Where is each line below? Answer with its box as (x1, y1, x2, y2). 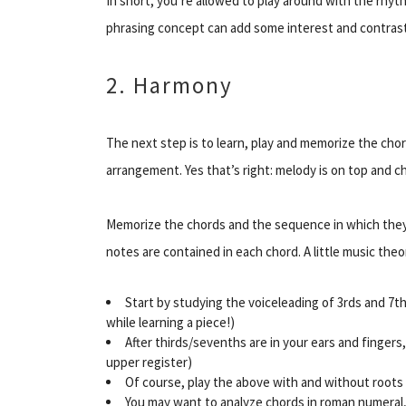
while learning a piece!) (106, 313, 235, 331)
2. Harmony (106, 70, 233, 100)
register (142, 353, 188, 371)
